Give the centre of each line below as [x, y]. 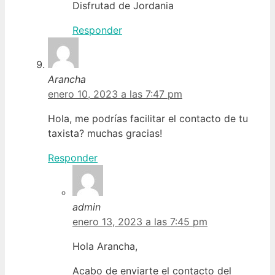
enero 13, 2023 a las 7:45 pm [140, 221]
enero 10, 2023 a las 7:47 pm [115, 94]
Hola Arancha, [105, 246]
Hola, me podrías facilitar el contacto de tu [148, 118]
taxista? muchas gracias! [105, 133]
